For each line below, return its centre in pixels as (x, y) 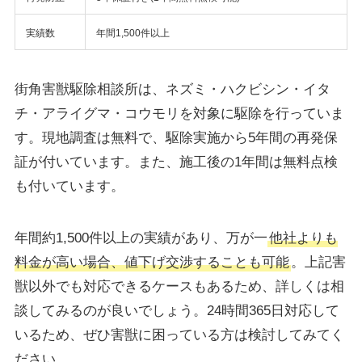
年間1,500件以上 (133, 34)
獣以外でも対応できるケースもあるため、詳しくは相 (179, 287)
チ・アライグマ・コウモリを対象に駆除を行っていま (179, 114)
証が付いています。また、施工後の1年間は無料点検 (176, 162)
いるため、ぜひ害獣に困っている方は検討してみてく (179, 335)
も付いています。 (69, 187)
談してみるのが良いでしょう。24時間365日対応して (177, 311)
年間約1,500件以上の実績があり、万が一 (141, 238)
